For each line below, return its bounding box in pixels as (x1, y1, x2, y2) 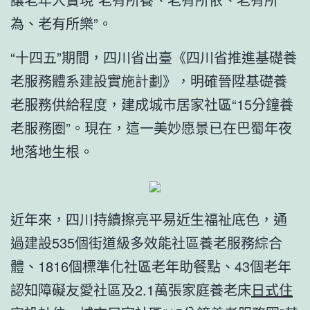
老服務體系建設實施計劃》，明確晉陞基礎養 (10, 70, 287, 91)
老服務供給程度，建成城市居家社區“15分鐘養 (10, 93, 293, 114)
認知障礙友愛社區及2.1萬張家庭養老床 (10, 279, 251, 300)
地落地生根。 (10, 140, 93, 161)
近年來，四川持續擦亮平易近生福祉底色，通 (10, 208, 287, 229)
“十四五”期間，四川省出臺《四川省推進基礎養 (10, 46, 297, 67)
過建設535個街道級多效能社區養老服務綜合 (10, 232, 282, 253)
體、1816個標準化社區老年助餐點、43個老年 (10, 255, 291, 276)
